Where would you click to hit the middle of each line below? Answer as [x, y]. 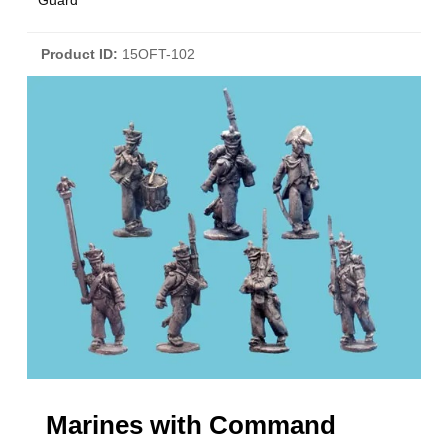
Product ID [77, 54]
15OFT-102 [159, 54]
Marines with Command [191, 424]
